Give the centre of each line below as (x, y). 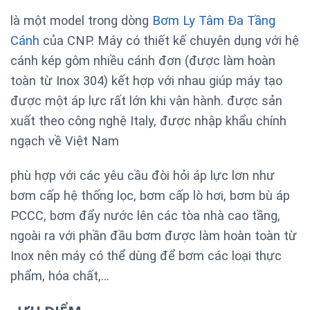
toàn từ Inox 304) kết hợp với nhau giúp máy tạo (146, 81)
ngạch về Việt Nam (65, 141)
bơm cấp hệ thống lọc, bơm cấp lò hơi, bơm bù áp (150, 196)
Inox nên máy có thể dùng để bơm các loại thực (146, 256)
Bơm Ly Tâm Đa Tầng (214, 21)
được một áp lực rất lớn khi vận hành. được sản (146, 101)
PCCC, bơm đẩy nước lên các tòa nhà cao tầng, (145, 216)
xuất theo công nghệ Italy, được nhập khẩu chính (148, 121)
